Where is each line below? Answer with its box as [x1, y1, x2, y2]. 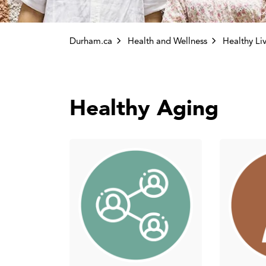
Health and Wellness [128, 36, 207, 46]
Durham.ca [69, 36, 112, 46]
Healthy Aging [69, 94, 218, 122]
